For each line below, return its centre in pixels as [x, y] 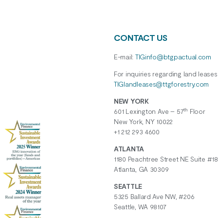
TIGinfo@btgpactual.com [173, 56]
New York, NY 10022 [144, 121]
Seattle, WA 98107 [140, 206]
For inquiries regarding [149, 73]
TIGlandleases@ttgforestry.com [162, 84]
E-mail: [125, 56]
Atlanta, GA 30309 [141, 169]
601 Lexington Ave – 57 [149, 111]
